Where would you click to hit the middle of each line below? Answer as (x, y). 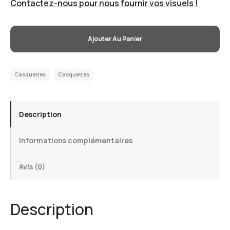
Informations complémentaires (76, 140)
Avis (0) (32, 166)
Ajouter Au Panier (115, 39)
